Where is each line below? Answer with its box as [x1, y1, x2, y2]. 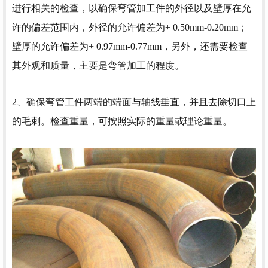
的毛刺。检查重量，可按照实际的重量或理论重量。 [12, 116, 232, 127]
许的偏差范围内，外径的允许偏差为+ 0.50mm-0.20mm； [12, 22, 248, 33]
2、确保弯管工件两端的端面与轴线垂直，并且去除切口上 [12, 97, 256, 108]
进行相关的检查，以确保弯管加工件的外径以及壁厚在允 [12, 3, 251, 14]
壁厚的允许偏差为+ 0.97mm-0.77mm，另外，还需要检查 [12, 41, 248, 52]
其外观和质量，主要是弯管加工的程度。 [12, 60, 184, 71]
